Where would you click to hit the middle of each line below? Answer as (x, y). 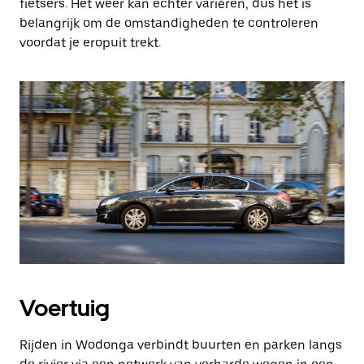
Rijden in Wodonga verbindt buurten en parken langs (181, 345)
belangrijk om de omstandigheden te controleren (169, 23)
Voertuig (65, 308)
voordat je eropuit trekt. (90, 43)
